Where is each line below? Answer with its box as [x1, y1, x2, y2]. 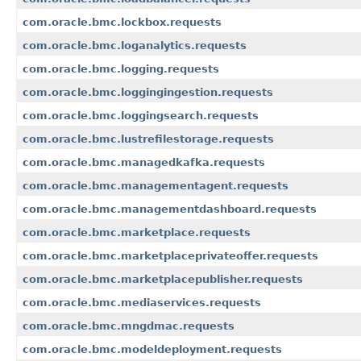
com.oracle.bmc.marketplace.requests [23, 226, 251, 239]
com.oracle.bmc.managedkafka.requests [23, 156, 265, 169]
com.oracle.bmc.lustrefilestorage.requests [23, 133, 274, 146]
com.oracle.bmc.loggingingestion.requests [23, 86, 273, 99]
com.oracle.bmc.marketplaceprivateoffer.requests [23, 250, 318, 263]
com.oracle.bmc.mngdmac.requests [23, 320, 234, 333]
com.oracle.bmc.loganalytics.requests [23, 39, 247, 52]
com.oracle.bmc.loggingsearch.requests [23, 110, 259, 122]
